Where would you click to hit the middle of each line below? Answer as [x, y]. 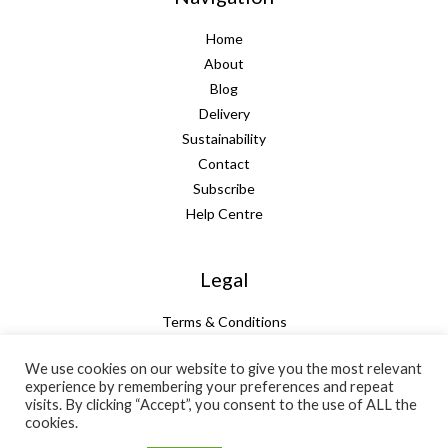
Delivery [224, 113]
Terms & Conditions [224, 321]
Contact [224, 163]
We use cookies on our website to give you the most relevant [223, 368]
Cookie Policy [224, 396]
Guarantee [224, 346]
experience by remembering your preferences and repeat [209, 386]
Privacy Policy [224, 371]
